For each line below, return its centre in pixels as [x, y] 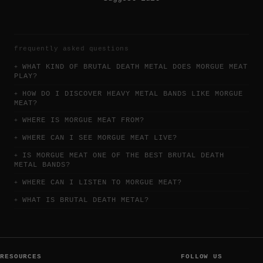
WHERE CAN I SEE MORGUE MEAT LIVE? [100, 138]
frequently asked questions [71, 48]
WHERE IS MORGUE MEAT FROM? [83, 121]
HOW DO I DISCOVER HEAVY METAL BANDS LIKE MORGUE [133, 94]
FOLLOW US [202, 256]
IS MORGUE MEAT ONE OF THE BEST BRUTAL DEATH [123, 156]
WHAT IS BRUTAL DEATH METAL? [86, 200]
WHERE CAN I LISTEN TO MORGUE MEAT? [102, 182]
